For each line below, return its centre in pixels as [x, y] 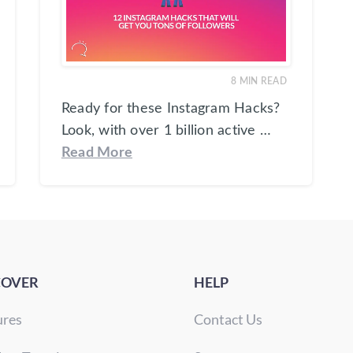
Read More [97, 153]
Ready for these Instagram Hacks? [171, 109]
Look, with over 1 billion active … [166, 131]
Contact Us [228, 320]
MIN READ [263, 82]
